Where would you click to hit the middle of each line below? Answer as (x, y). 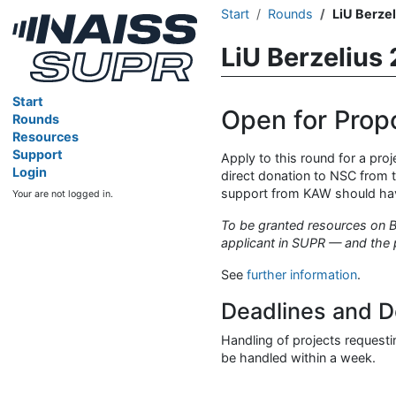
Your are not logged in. (63, 194)
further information (301, 274)
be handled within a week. (298, 357)
